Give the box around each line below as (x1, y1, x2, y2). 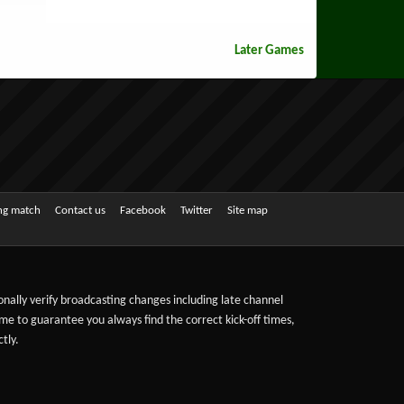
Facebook (120, 204, 166, 216)
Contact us (55, 204, 106, 216)
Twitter (180, 204, 213, 216)
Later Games (234, 43, 307, 58)
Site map (227, 204, 268, 216)
